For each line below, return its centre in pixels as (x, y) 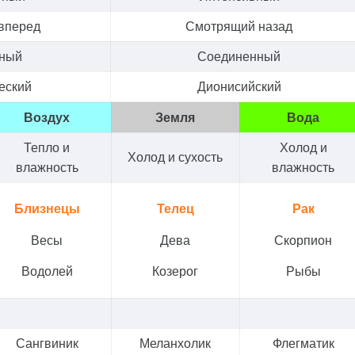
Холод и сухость (176, 157)
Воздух (47, 117)
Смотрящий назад (239, 26)
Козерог (176, 271)
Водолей (47, 271)
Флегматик (303, 343)
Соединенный (239, 56)
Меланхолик (176, 343)
